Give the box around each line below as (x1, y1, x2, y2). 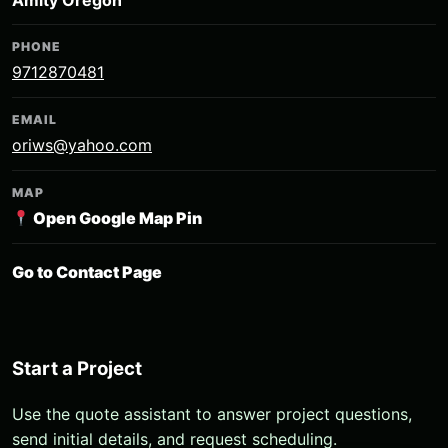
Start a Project (12, 357, 142, 381)
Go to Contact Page (12, 262, 162, 283)
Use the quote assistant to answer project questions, (12, 403, 412, 424)
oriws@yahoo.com (12, 135, 152, 156)
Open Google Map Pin (30, 208, 203, 229)
